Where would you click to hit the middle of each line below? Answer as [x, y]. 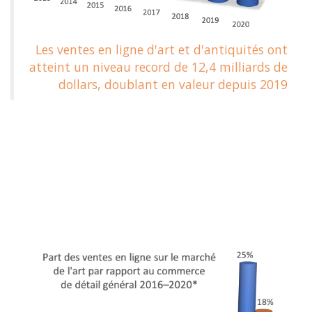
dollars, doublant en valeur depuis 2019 [173, 85]
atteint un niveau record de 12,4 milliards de [158, 67]
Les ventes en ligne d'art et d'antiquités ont [162, 50]
